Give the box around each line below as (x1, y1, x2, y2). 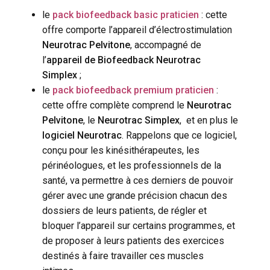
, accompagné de (130, 39, 201, 51)
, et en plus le (180, 114, 238, 126)
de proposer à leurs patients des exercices (42, 234, 224, 246)
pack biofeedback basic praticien (52, 8, 199, 20)
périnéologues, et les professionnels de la (42, 159, 221, 171)
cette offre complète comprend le (42, 99, 187, 111)
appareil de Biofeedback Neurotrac (46, 54, 203, 66)
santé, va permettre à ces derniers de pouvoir (42, 174, 233, 186)
